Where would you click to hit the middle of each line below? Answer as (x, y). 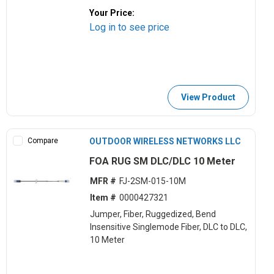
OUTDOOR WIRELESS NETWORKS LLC (165, 141)
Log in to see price (130, 27)
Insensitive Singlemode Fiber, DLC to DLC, (168, 227)
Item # (103, 198)
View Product (208, 97)
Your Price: (112, 13)
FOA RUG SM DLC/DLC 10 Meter (163, 161)
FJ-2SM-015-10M (152, 181)
